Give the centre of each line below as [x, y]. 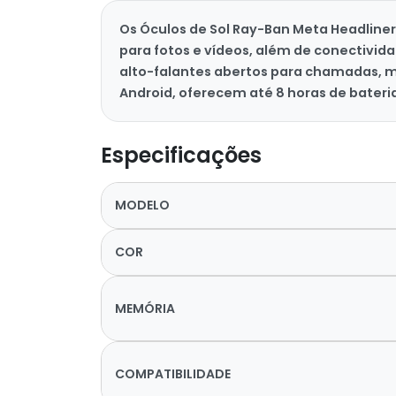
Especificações [181, 156]
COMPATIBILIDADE [173, 373]
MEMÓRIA [145, 308]
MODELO [142, 206]
